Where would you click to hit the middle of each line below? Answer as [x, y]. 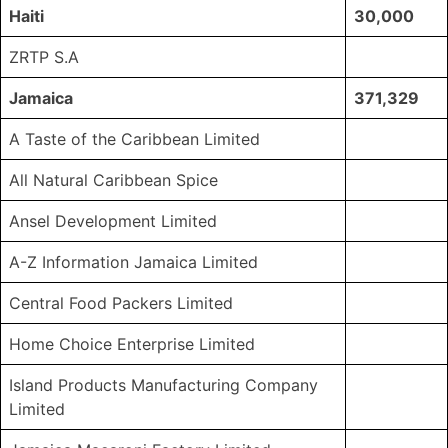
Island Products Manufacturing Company [163, 385]
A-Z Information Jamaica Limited [133, 262]
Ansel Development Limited [113, 221]
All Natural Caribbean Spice [113, 180]
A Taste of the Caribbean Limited [134, 139]
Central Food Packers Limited [121, 303]
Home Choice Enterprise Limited [132, 344]
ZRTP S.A [44, 57]
